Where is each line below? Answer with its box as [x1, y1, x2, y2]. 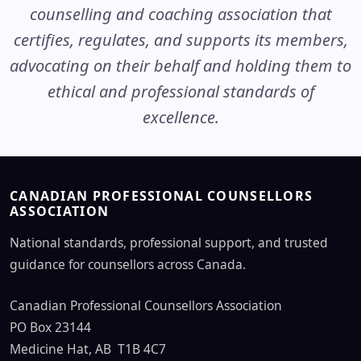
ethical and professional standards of [47, 81, 314, 102]
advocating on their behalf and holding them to [10, 55, 351, 77]
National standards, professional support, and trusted [10, 234, 328, 251]
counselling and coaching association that [29, 3, 332, 25]
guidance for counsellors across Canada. [10, 255, 246, 273]
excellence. [142, 106, 219, 128]
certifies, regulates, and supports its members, [13, 29, 348, 51]
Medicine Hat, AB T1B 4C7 [10, 340, 166, 358]
